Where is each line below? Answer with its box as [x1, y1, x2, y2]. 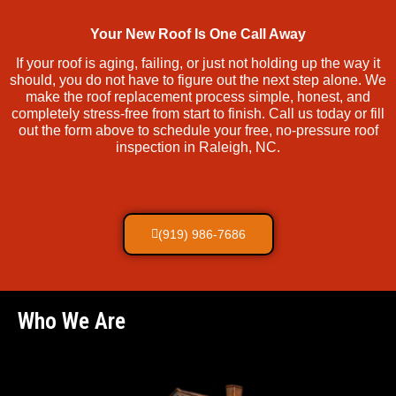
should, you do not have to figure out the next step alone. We [10, 72, 386, 88]
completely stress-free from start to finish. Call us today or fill [11, 106, 385, 122]
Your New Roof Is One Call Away [90, 27, 306, 42]
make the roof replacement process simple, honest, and [26, 89, 370, 105]
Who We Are [18, 307, 126, 334]
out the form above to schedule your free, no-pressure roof [18, 123, 378, 139]
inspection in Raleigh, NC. [116, 140, 280, 156]
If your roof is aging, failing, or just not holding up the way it [16, 56, 380, 72]
